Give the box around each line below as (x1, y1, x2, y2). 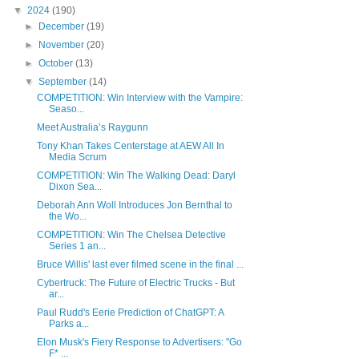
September (38, 76, 90, 88)
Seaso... (48, 103, 84, 115)
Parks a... (48, 318, 89, 330)
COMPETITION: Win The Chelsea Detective (36, 229, 226, 241)
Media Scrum (48, 151, 107, 163)
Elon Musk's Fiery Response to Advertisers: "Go (36, 337, 242, 349)
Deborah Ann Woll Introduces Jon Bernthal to (36, 200, 232, 212)
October (38, 58, 76, 70)
